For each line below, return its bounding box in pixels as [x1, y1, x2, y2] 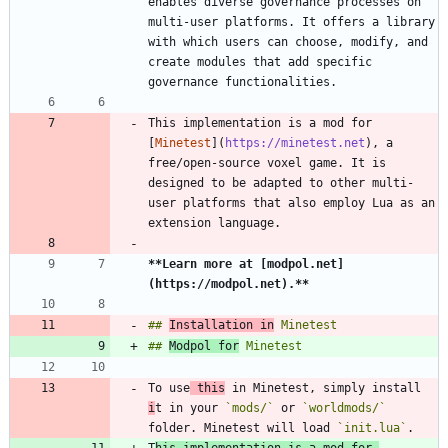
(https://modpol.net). [148, 277, 295, 292]
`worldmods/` [302, 401, 386, 416]
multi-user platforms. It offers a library [148, 15, 435, 30]
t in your [155, 401, 225, 416]
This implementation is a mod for [148, 116, 372, 131]
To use [148, 381, 190, 396]
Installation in [169, 318, 274, 333]
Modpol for [169, 339, 239, 354]
